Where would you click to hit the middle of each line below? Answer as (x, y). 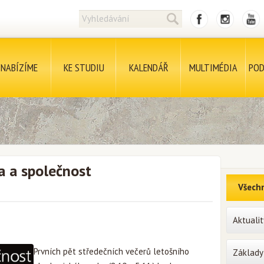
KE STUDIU (84, 67)
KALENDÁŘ (148, 67)
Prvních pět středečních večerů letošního (111, 251)
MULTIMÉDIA (213, 67)
